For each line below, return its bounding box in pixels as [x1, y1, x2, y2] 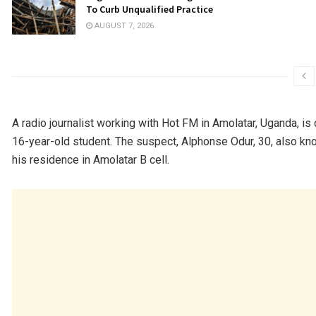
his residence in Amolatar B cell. [12, 153, 169, 167]
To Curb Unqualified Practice [86, 2, 213, 16]
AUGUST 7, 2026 [92, 20, 154, 30]
